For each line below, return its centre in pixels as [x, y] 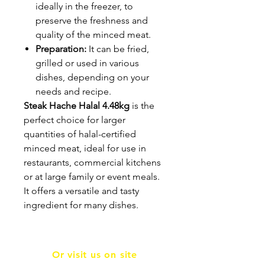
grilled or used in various [87, 63]
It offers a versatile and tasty [81, 191]
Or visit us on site [95, 255]
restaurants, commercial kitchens [92, 163]
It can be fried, [118, 49]
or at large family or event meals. [92, 177]
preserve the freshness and [92, 21]
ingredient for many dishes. [81, 205]
